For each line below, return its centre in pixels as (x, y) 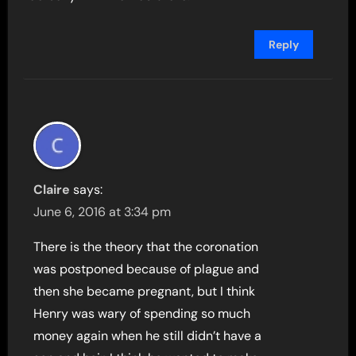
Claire (52, 190)
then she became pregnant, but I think (145, 292)
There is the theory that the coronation (146, 247)
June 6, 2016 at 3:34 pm (103, 212)
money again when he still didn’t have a (148, 336)
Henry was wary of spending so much (142, 314)
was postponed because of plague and (147, 269)
